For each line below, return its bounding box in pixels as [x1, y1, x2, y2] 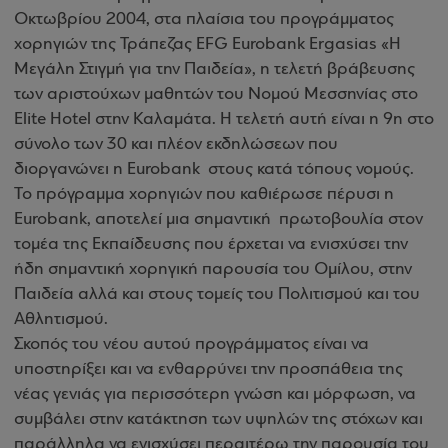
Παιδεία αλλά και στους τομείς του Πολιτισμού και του [14, 285, 420, 304]
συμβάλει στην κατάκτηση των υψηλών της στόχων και [14, 410, 423, 429]
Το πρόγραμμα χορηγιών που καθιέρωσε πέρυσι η [14, 185, 394, 204]
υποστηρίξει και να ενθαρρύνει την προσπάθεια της [14, 360, 403, 379]
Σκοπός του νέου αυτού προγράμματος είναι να [14, 335, 369, 354]
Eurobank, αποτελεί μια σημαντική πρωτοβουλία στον [14, 210, 423, 229]
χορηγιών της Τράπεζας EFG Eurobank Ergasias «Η [14, 35, 401, 54]
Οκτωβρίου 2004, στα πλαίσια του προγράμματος [14, 10, 394, 29]
